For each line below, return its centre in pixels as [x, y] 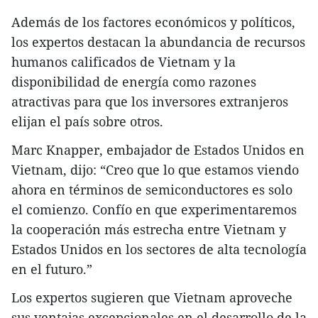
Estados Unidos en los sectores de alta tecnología [159, 250]
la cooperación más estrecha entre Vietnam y [149, 230]
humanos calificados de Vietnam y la [124, 62]
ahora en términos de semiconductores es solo [152, 190]
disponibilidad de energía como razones [134, 82]
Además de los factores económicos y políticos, [153, 22]
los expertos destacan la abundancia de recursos [158, 42]
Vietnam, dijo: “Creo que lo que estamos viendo [155, 170]
